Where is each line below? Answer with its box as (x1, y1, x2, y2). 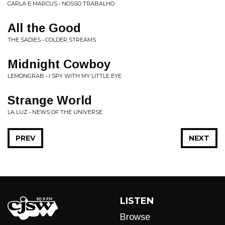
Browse (120, 212, 150, 222)
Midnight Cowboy (8, 57, 110, 71)
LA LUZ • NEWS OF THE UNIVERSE (8, 108, 102, 116)
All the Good (8, 21, 81, 35)
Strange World (8, 93, 92, 107)
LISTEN (120, 195, 154, 206)
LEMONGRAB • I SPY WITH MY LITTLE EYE (8, 72, 122, 79)
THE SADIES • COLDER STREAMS (8, 36, 96, 43)
